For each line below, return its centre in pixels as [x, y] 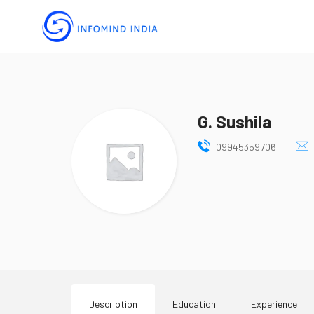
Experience [274, 303]
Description [113, 303]
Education [194, 303]
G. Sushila [235, 121]
